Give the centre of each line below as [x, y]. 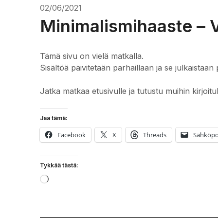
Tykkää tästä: [59, 165]
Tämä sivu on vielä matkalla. [92, 56]
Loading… [66, 180]
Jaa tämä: [54, 118]
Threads [155, 135]
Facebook [72, 135]
